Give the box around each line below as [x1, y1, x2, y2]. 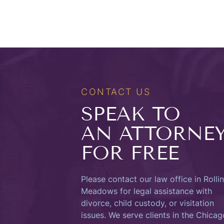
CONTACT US [81, 86, 150, 97]
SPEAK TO [81, 102, 180, 125]
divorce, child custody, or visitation [81, 198, 214, 208]
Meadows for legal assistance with [81, 186, 212, 196]
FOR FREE [81, 141, 179, 164]
